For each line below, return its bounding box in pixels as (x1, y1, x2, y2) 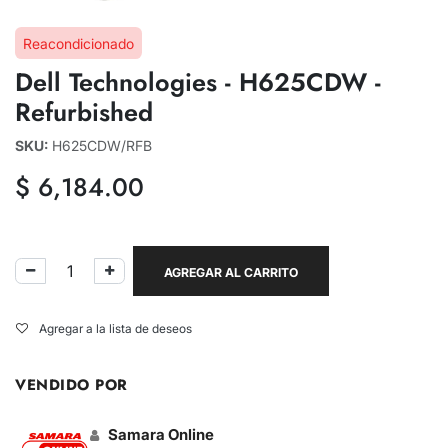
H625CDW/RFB (52, 136, 152, 154)
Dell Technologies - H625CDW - (15, 63, 381, 100)
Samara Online (108, 424, 214, 444)
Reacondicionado (23, 34, 134, 52)
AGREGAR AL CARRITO (164, 264, 298, 280)
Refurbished (15, 93, 153, 130)
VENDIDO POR (15, 373, 128, 396)
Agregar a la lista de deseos (39, 320, 192, 336)
